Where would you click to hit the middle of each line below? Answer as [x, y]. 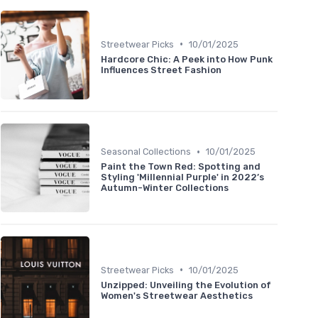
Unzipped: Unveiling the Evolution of [186, 285]
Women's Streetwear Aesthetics [177, 295]
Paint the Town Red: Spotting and [181, 167]
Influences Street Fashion [161, 70]
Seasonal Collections [146, 152]
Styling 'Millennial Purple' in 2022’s [182, 177]
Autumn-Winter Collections [165, 188]
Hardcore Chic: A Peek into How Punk [187, 59]
